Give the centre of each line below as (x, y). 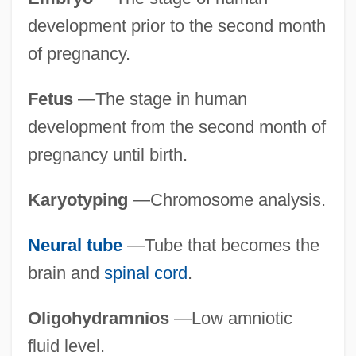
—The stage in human (160, 99)
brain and (66, 273)
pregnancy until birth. (107, 155)
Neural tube (75, 246)
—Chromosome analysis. (226, 200)
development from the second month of (176, 127)
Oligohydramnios (98, 319)
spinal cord (145, 273)
